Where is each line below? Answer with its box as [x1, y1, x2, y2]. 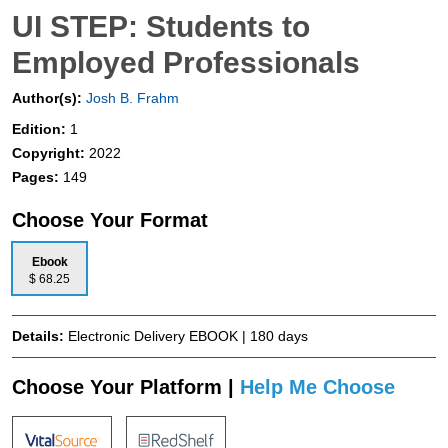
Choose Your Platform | [12, 375, 240, 398]
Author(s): [12, 89, 82, 106]
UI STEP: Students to [12, 9, 310, 43]
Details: [12, 327, 68, 344]
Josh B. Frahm [82, 89, 179, 106]
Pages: [12, 168, 63, 185]
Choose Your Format [12, 208, 208, 231]
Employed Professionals [12, 45, 360, 79]
